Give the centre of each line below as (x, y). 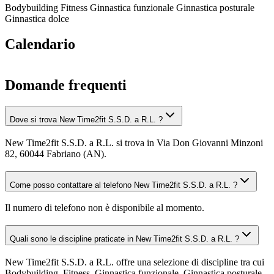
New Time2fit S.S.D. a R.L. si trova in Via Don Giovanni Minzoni (134, 143)
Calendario (40, 44)
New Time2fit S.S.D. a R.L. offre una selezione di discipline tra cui (135, 262)
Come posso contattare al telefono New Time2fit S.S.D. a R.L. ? (124, 185)
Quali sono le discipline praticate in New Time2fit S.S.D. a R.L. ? (124, 239)
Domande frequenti (66, 85)
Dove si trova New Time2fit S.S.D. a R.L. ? (86, 120)
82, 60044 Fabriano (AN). (56, 154)
